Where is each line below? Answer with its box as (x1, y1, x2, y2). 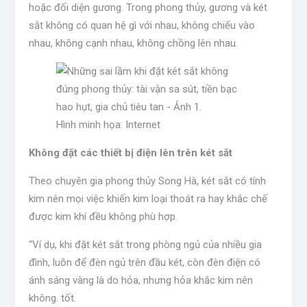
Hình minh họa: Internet (56, 119, 160, 132)
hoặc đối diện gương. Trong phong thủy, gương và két (28, 1, 267, 14)
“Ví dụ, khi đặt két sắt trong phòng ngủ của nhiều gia (28, 238, 262, 251)
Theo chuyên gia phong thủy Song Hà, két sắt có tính (28, 175, 266, 188)
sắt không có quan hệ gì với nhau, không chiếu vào (28, 19, 255, 32)
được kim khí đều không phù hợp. (28, 210, 177, 223)
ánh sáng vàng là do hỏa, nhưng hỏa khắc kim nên (28, 274, 253, 287)
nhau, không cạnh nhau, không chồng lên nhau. (28, 37, 238, 50)
